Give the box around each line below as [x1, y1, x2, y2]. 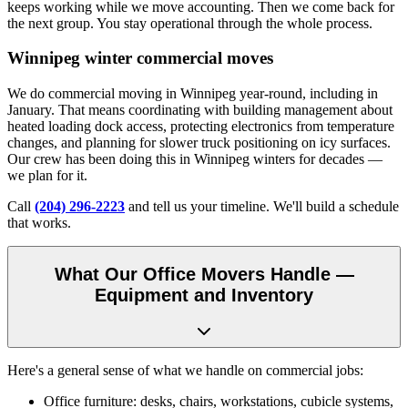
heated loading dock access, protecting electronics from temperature [7, 118, 394, 135]
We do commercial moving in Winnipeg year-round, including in [7, 86, 378, 102]
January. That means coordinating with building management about [7, 102, 393, 118]
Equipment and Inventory [95, 284, 313, 305]
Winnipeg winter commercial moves [7, 48, 273, 68]
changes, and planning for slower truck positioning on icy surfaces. [7, 135, 391, 151]
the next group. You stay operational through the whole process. [7, 15, 372, 31]
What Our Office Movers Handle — [54, 263, 354, 284]
